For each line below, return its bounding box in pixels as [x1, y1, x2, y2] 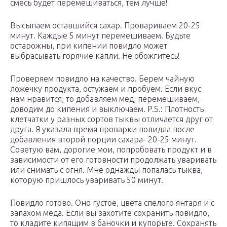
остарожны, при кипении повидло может [10, 41, 167, 51]
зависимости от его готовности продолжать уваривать [10, 155, 216, 165]
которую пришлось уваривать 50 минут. [10, 175, 163, 185]
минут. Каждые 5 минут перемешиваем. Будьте [10, 31, 191, 41]
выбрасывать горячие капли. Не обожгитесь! [10, 51, 180, 61]
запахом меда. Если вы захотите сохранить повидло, [10, 208, 209, 218]
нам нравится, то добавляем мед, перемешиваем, [10, 94, 200, 104]
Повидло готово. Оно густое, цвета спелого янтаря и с [10, 198, 214, 208]
